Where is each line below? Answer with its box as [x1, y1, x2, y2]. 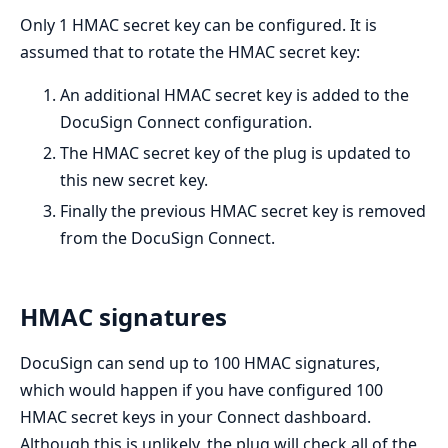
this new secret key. [60, 169, 208, 192]
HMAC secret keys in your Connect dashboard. [20, 405, 371, 428]
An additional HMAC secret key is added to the [60, 84, 409, 107]
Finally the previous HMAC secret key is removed [60, 200, 426, 223]
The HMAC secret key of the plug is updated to [60, 142, 411, 165]
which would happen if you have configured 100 [20, 378, 383, 401]
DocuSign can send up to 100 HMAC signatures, [20, 351, 380, 374]
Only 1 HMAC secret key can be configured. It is [20, 14, 377, 37]
